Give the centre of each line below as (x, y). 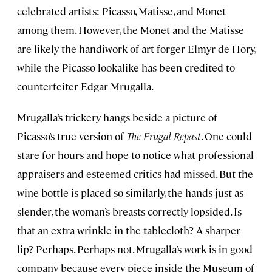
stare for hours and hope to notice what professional (135, 155)
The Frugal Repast (164, 136)
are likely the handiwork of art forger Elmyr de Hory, (136, 49)
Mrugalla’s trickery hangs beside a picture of (117, 117)
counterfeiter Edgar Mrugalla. (85, 87)
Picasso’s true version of (72, 136)
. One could (226, 136)
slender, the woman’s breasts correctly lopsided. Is (129, 212)
